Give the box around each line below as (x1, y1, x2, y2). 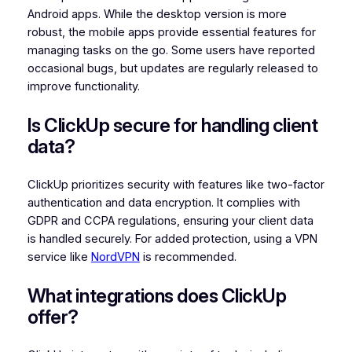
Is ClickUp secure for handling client (27, 114, 318, 137)
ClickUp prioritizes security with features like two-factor (27, 178, 324, 192)
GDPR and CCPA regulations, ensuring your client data (27, 214, 313, 229)
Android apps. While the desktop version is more (27, 6, 287, 21)
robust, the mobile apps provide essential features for (27, 24, 316, 39)
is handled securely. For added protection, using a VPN (27, 232, 317, 247)
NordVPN (90, 250, 140, 265)
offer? (27, 306, 79, 329)
